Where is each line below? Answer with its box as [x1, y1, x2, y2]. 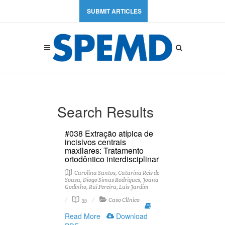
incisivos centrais [65, 136, 126, 148]
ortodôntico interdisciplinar [65, 153, 159, 165]
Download [114, 211, 148, 221]
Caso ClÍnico [108, 196, 140, 203]
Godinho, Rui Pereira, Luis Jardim [65, 183, 149, 190]
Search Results [57, 101, 154, 122]
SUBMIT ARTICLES [87, 7, 142, 16]
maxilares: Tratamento [65, 145, 144, 156]
